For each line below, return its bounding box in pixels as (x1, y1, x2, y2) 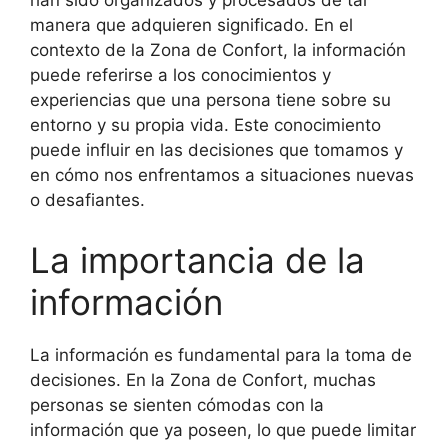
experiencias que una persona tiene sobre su (30, 90, 391, 110)
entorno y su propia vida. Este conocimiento (30, 115, 381, 135)
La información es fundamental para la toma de (30, 344, 412, 365)
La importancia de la (30, 238, 365, 281)
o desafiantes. (30, 190, 145, 210)
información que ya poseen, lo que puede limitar (30, 419, 416, 440)
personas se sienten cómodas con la (30, 394, 324, 415)
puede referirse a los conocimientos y (30, 65, 331, 85)
